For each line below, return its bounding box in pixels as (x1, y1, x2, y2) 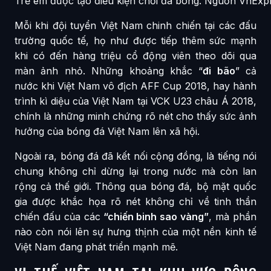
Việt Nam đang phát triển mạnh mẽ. (15, 240, 181, 253)
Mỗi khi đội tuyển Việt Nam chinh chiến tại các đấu (15, 19, 256, 31)
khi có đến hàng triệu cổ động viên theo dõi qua (15, 49, 256, 62)
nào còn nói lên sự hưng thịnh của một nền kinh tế (15, 225, 256, 238)
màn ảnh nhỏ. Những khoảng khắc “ (15, 64, 203, 77)
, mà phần (209, 210, 257, 223)
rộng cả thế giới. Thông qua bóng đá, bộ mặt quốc (15, 180, 256, 192)
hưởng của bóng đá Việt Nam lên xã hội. (15, 125, 200, 137)
